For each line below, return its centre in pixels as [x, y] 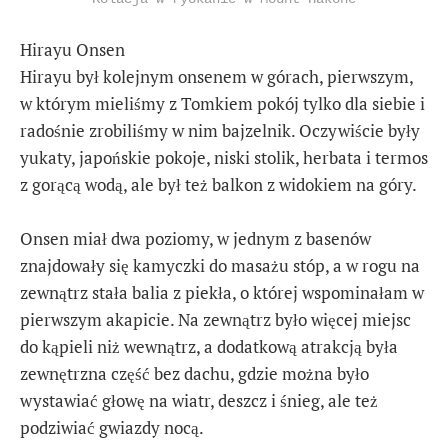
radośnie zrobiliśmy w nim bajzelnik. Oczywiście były [220, 130]
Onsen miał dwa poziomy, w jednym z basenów [195, 239]
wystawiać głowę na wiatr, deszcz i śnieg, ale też [199, 401]
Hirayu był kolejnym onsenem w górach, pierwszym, [216, 76]
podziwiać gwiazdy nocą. [112, 428]
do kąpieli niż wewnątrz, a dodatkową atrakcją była [209, 347]
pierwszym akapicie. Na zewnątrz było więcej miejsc [215, 320]
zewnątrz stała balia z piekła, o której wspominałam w [222, 293]
